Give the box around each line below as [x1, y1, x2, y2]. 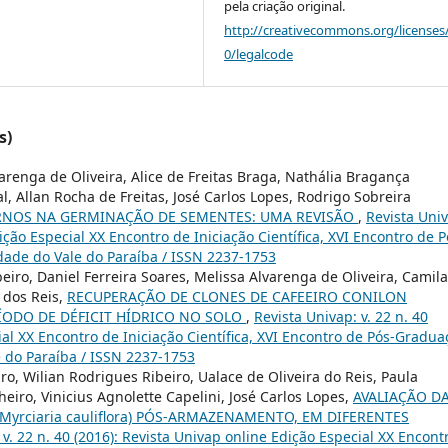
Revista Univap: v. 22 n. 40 [254, 306, 428, 326]
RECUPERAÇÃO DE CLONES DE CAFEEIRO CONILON [67, 286, 407, 306]
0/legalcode [224, 44, 294, 63]
